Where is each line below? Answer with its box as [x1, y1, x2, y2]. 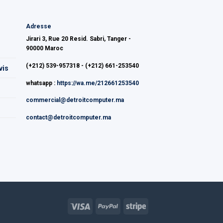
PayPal [117, 200, 143, 210]
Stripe [145, 200, 168, 210]
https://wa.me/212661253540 [57, 79, 139, 87]
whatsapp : [26, 79, 57, 87]
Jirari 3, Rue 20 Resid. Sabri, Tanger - [26, 35, 131, 43]
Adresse [26, 23, 52, 30]
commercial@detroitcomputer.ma [26, 97, 124, 104]
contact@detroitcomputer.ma [26, 113, 111, 121]
